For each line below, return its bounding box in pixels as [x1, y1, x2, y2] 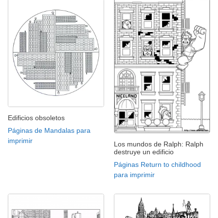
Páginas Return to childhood [114, 160, 201, 168]
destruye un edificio [114, 147, 174, 156]
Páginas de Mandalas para [8, 126, 91, 134]
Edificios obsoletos [8, 113, 65, 122]
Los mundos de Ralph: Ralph [114, 140, 203, 148]
